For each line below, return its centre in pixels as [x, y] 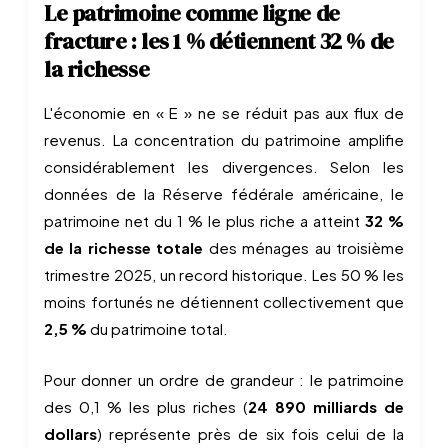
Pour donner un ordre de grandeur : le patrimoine [224, 379]
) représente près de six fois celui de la [250, 433]
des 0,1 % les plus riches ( [146, 406]
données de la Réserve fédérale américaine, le [224, 193]
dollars [70, 433]
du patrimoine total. [157, 328]
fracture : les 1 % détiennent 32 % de [219, 41]
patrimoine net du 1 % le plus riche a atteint [204, 220]
